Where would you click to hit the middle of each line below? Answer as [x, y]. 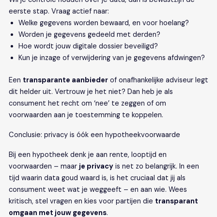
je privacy [96, 166]
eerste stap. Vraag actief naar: [59, 11]
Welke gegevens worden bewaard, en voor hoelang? [103, 23]
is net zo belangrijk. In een [156, 166]
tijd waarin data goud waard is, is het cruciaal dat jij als [97, 178]
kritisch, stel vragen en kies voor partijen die [82, 201]
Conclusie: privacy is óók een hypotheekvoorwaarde [94, 135]
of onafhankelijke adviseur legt [158, 80]
